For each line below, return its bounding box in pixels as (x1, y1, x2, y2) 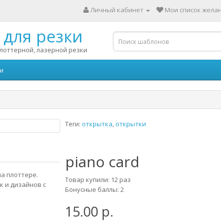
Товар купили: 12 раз (65, 175, 131, 184)
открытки (115, 119, 146, 128)
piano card (65, 151, 140, 172)
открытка (81, 119, 112, 128)
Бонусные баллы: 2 (65, 185, 124, 194)
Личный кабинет (90, 5, 144, 14)
